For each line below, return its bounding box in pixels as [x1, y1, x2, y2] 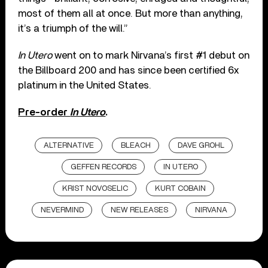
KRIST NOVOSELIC [62, 184, 129, 193]
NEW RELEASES [111, 206, 169, 214]
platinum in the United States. [18, 80, 152, 90]
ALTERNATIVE [44, 141, 95, 150]
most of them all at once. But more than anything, [18, 8, 243, 19]
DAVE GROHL [178, 141, 225, 150]
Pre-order [18, 106, 71, 117]
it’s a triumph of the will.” [18, 23, 129, 33]
